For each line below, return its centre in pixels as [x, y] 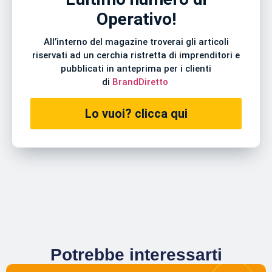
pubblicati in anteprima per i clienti [136, 69]
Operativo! [136, 19]
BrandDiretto [141, 82]
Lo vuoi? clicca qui [136, 113]
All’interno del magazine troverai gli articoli [136, 42]
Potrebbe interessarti [136, 255]
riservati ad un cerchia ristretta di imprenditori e [136, 56]
